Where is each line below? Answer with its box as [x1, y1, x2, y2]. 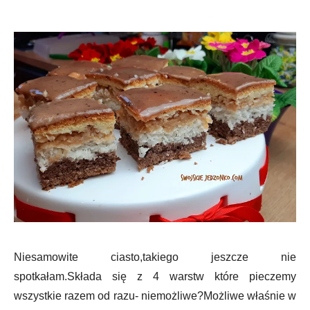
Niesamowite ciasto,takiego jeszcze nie [14, 251, 296, 264]
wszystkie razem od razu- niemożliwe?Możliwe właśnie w [14, 290, 296, 302]
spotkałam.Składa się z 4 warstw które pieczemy [14, 271, 296, 283]
